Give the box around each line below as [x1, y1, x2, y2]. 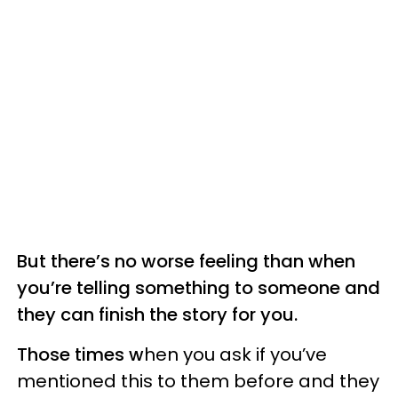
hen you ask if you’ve [144, 342, 327, 367]
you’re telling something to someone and [17, 275, 380, 300]
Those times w [17, 342, 144, 367]
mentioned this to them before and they [17, 369, 379, 394]
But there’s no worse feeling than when [17, 249, 355, 274]
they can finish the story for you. [17, 302, 298, 327]
